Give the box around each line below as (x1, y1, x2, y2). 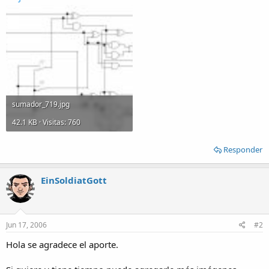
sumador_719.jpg (12, 98, 70, 109)
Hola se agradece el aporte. (6, 238, 118, 250)
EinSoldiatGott (41, 174, 107, 186)
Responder (223, 144, 262, 155)
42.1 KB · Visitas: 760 (12, 116, 80, 127)
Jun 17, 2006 (6, 219, 47, 230)
